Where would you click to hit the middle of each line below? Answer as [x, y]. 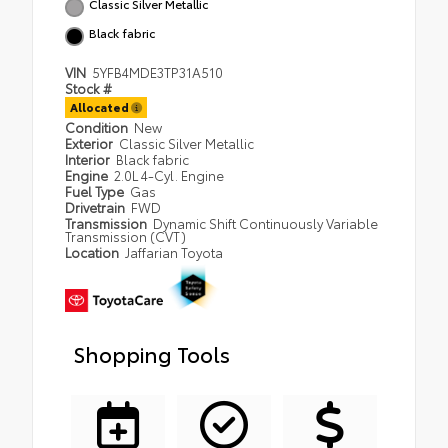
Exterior [90, 142]
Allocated [100, 106]
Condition [98, 126]
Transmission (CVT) [125, 235]
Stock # [88, 87]
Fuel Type [96, 190]
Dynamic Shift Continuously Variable [266, 222]
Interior [89, 158]
